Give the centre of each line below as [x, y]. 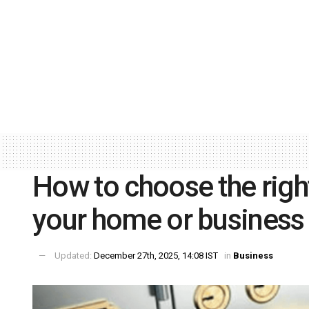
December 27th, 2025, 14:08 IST [156, 256]
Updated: [74, 256]
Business [253, 256]
